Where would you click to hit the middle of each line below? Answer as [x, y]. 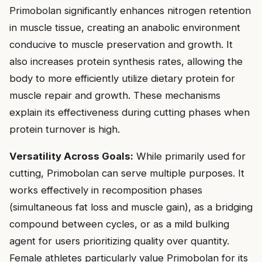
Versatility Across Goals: [71, 156]
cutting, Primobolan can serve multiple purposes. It [127, 173]
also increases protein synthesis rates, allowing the [126, 62]
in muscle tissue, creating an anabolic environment [125, 28]
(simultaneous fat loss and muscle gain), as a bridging [131, 207]
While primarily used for [189, 156]
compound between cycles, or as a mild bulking [119, 224]
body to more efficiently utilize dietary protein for [122, 79]
